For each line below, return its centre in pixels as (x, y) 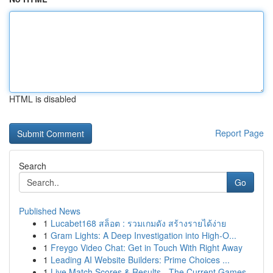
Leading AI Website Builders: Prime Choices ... (140, 260)
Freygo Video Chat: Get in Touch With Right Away (147, 247)
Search (33, 166)
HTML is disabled (43, 99)
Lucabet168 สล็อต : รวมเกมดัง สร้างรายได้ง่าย (138, 223)
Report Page (239, 133)
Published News (50, 211)
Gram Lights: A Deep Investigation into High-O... (144, 235)
